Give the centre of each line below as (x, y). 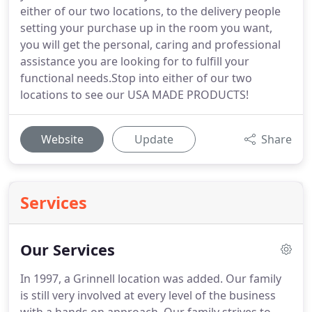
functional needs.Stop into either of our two (136, 78)
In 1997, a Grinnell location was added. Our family (151, 279)
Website (62, 139)
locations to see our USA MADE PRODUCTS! (134, 95)
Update (154, 139)
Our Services (68, 250)
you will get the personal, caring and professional (150, 45)
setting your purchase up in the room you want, (146, 28)
